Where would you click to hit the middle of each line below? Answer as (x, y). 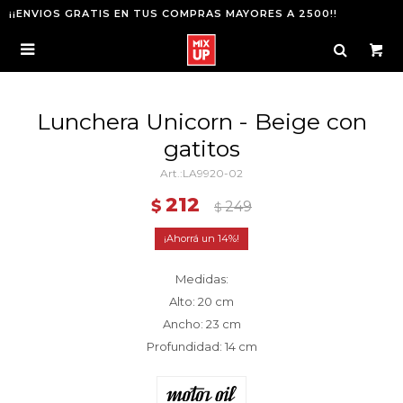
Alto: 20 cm (201, 301)
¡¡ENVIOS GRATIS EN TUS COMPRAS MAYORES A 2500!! (173, 13)
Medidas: (201, 279)
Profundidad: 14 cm (201, 346)
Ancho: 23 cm (201, 324)
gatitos (201, 148)
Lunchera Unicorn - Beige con (201, 121)
